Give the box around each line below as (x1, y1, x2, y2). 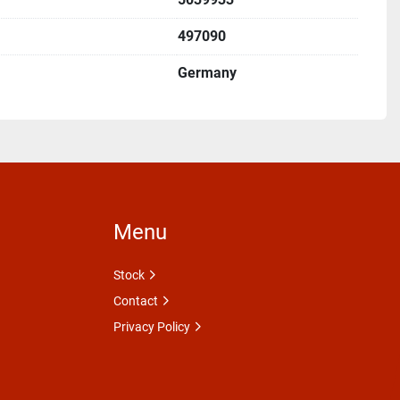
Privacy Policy (113, 320, 190, 334)
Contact (113, 294, 158, 308)
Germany (178, 64, 237, 81)
